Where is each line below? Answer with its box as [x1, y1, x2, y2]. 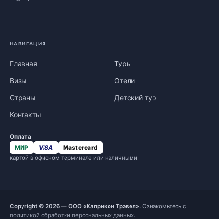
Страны [10, 93, 36, 102]
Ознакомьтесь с [141, 203, 186, 210]
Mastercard [63, 144, 98, 151]
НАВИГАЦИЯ [10, 41, 46, 46]
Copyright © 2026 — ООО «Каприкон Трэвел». [10, 203, 141, 210]
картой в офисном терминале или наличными [10, 154, 137, 161]
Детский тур [114, 93, 156, 102]
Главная [10, 59, 37, 67]
